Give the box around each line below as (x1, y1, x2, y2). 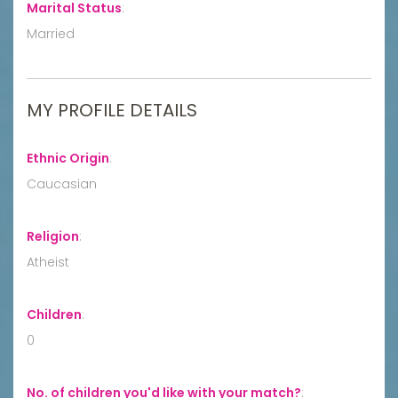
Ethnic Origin (27, 148, 109, 167)
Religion (27, 227, 79, 245)
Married (27, 24, 75, 43)
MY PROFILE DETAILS (27, 97, 197, 123)
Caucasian (27, 174, 97, 193)
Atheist (27, 252, 69, 271)
